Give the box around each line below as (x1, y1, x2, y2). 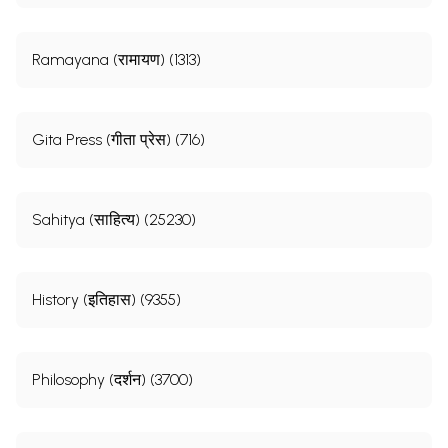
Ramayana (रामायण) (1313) (32, 49, 201, 69)
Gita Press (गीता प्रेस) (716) (32, 129, 205, 149)
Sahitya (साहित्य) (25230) (32, 209, 196, 229)
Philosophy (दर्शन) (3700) (32, 369, 193, 389)
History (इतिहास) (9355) (32, 289, 181, 309)
